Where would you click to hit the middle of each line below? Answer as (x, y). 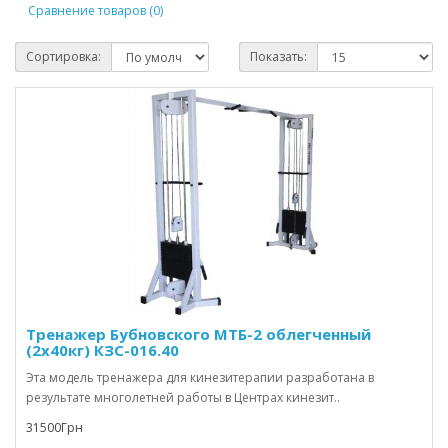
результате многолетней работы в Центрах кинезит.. (183, 397)
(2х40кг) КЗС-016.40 (102, 350)
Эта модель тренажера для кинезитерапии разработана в (200, 377)
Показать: (278, 56)
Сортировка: (63, 56)
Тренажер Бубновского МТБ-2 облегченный (198, 334)
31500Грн (54, 427)
